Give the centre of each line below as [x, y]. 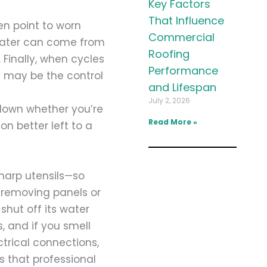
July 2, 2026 [169, 100]
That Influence [186, 20]
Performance [183, 70]
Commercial [181, 37]
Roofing [169, 54]
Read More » [173, 122]
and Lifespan [182, 87]
